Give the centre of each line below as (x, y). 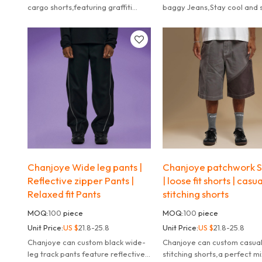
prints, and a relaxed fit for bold (39, 18)
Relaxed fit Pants (64, 194)
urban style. (48, 30)
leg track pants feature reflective (86, 254)
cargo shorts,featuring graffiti (80, 7)
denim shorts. (186, 30)
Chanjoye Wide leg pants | (85, 167)
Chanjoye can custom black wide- (86, 242)
